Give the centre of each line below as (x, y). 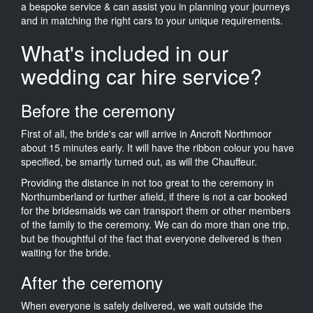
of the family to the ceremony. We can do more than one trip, (155, 224)
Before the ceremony (98, 110)
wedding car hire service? (141, 75)
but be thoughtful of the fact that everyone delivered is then (151, 238)
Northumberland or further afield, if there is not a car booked (154, 196)
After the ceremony (92, 282)
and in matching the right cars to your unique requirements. (152, 20)
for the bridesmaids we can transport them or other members (156, 210)
